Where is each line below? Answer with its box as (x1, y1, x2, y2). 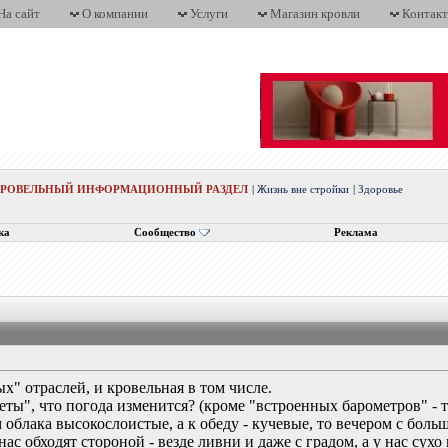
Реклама (333, 227, 378, 238)
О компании (82, 6, 148, 21)
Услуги (190, 6, 228, 21)
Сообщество (133, 227, 196, 238)
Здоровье (358, 184, 404, 195)
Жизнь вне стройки (257, 184, 350, 195)
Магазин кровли (270, 6, 360, 21)
